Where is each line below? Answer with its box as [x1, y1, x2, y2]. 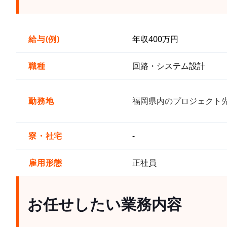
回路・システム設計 [132, 60, 205, 71]
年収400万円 [132, 33, 178, 45]
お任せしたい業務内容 [27, 193, 182, 214]
